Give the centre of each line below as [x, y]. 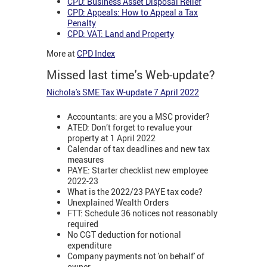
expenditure [89, 245]
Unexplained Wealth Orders [118, 202]
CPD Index [96, 54]
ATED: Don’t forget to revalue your [130, 127]
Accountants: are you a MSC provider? [139, 116]
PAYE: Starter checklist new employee [138, 170]
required [84, 223]
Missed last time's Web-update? [131, 75]
